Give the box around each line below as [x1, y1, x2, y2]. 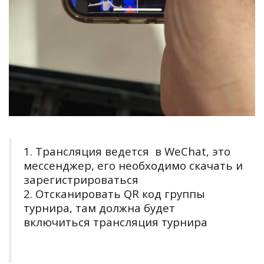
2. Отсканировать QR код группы [24, 186, 205, 201]
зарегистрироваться [24, 171, 138, 187]
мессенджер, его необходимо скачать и [24, 157, 243, 173]
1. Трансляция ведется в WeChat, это [24, 143, 230, 159]
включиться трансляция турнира [24, 214, 207, 229]
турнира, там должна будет [24, 200, 175, 215]
